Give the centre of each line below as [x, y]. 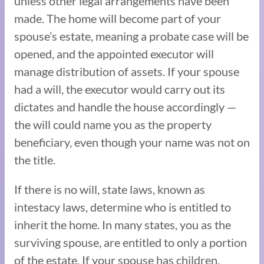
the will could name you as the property [113, 124]
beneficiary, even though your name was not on [132, 142]
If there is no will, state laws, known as [110, 189]
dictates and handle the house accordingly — [125, 106]
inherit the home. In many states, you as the [123, 224]
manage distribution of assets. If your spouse [127, 71]
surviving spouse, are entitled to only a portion [131, 242]
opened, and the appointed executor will [114, 53]
